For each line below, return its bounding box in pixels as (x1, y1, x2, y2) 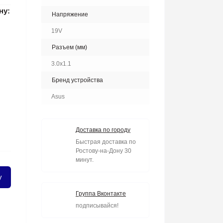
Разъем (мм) (52, 44, 87, 51)
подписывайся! (76, 202, 118, 209)
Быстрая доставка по (76, 138, 136, 145)
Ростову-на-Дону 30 (76, 147, 131, 154)
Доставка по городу (76, 126, 130, 133)
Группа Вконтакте (76, 190, 126, 197)
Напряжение (52, 11, 88, 18)
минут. (76, 156, 94, 163)
